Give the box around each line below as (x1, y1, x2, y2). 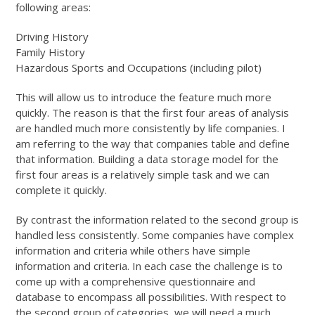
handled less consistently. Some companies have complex (15, 228, 295, 243)
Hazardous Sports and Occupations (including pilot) (15, 60, 262, 75)
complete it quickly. (15, 183, 108, 198)
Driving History (15, 30, 89, 44)
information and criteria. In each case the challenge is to (15, 259, 283, 274)
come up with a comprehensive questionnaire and (15, 274, 256, 289)
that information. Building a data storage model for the (15, 152, 279, 167)
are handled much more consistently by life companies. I (15, 121, 286, 136)
